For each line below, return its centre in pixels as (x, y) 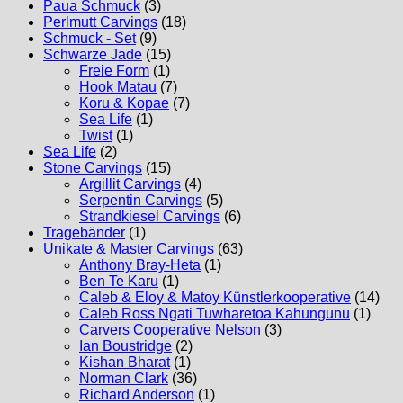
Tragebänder (84, 232)
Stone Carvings (93, 167)
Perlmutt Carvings (100, 22)
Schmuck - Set (90, 38)
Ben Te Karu (119, 281)
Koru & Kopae (124, 103)
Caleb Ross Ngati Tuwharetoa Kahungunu (215, 313)
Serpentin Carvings (141, 200)
